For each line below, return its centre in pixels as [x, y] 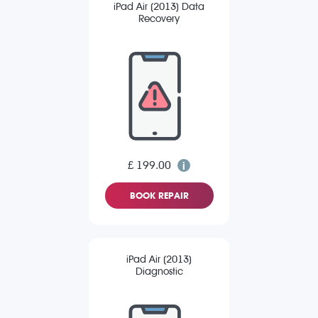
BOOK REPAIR [159, 196]
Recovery [159, 19]
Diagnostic [159, 272]
